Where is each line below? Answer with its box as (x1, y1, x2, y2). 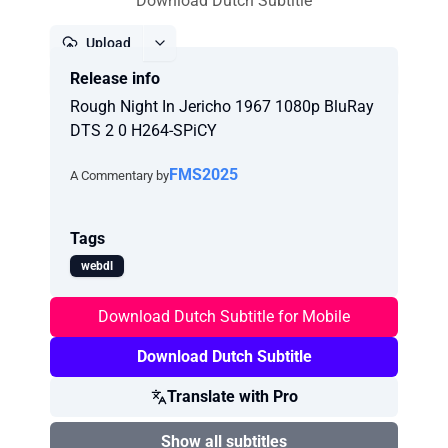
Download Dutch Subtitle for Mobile (98, 307, 350, 326)
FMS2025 (169, 165, 238, 184)
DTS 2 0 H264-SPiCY (70, 121, 217, 140)
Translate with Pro (166, 387, 298, 406)
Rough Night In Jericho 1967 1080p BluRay (70, 97, 374, 116)
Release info (70, 69, 160, 88)
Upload (86, 35, 131, 51)
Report (210, 71, 254, 87)
